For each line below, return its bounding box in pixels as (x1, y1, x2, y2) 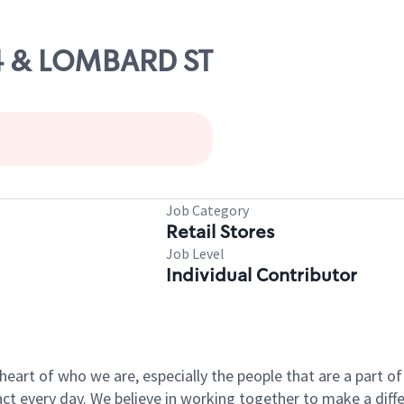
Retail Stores (166, 220, 274, 243)
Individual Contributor (166, 263, 357, 287)
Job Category (166, 201, 249, 219)
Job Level (166, 244, 225, 262)
